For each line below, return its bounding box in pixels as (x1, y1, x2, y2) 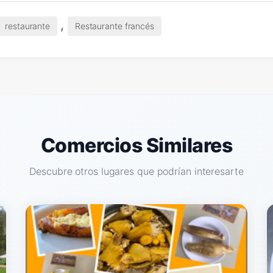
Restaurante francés (74, 21, 154, 31)
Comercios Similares (40, 133, 233, 157)
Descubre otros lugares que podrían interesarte (29, 165, 244, 177)
